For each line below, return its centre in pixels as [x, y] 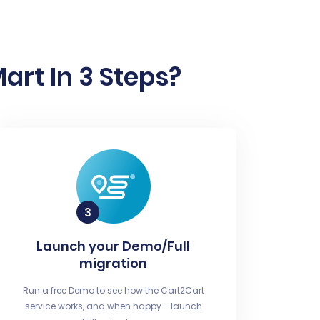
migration [114, 263]
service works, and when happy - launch [113, 306]
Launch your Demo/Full [114, 246]
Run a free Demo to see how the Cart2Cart [113, 290]
